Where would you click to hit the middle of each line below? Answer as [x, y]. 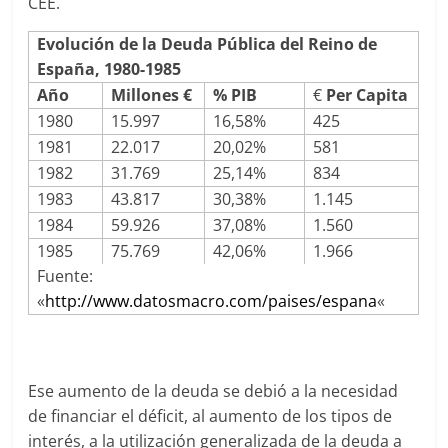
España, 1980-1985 [108, 69]
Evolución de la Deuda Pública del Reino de [206, 44]
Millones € [151, 95]
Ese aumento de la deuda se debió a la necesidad [213, 391]
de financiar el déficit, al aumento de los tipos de [210, 416]
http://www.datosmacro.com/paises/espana [210, 301]
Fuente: [64, 276]
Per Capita [366, 95]
